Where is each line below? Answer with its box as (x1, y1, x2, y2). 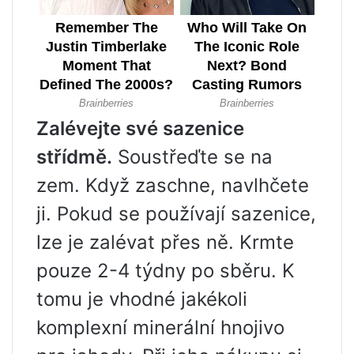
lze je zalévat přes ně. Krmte (36, 230, 294, 254)
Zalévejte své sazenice (36, 116, 244, 140)
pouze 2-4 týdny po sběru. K (36, 258, 295, 282)
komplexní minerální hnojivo (36, 315, 284, 339)
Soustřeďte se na (112, 145, 273, 168)
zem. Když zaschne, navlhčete (36, 173, 309, 197)
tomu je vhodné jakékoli (36, 287, 247, 311)
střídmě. (36, 145, 112, 168)
